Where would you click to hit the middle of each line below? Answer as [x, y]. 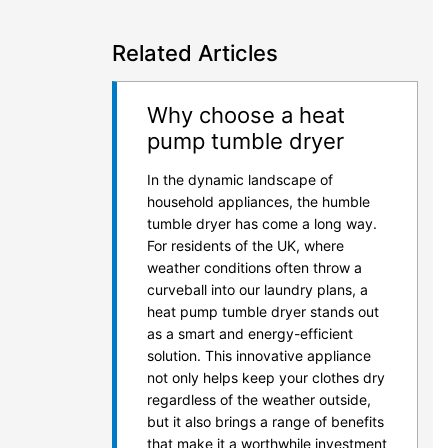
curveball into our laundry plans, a [257, 289]
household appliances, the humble [258, 201]
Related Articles [195, 53]
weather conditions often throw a [254, 267]
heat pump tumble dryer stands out [263, 311]
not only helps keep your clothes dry [266, 377]
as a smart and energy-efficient [250, 333]
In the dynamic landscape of [240, 179]
